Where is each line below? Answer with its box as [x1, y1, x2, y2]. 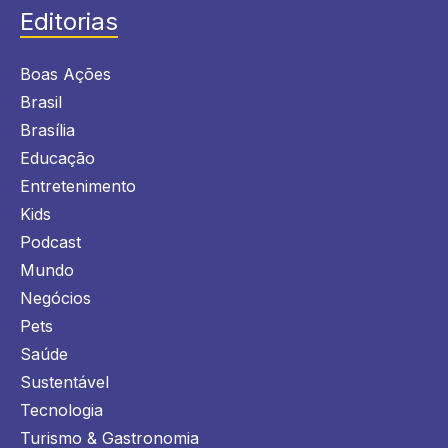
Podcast [20, 231, 81, 252]
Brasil [20, 91, 62, 112]
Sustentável [20, 371, 109, 392]
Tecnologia [20, 399, 103, 420]
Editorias [20, 6, 118, 36]
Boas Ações [20, 63, 111, 84]
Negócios [20, 287, 91, 308]
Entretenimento [20, 175, 136, 196]
